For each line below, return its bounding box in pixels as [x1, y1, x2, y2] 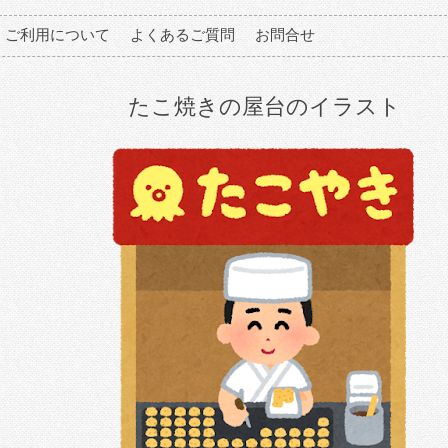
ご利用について [5, 26, 110, 43]
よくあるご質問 [130, 26, 235, 43]
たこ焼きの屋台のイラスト [127, 94, 401, 119]
